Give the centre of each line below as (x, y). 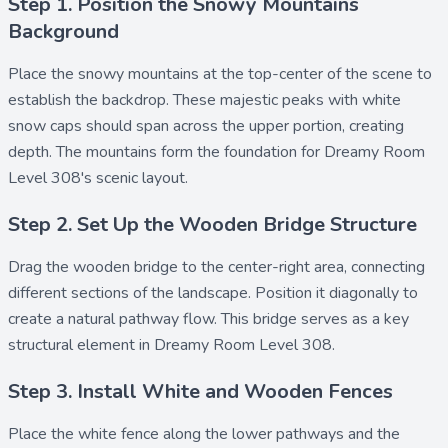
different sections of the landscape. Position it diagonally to (213, 293)
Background (63, 31)
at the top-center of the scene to (315, 74)
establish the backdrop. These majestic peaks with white (204, 100)
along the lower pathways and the (279, 434)
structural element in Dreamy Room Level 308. (171, 345)
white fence (118, 434)
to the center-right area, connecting (301, 267)
